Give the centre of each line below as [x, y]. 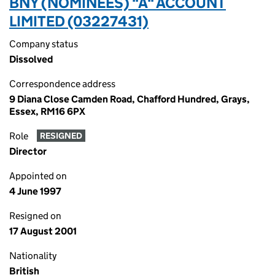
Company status [44, 44]
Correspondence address [62, 84]
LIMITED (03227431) [79, 21]
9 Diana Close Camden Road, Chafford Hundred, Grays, [130, 99]
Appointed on [38, 176]
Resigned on [35, 216]
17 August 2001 [43, 231]
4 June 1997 [35, 191]
